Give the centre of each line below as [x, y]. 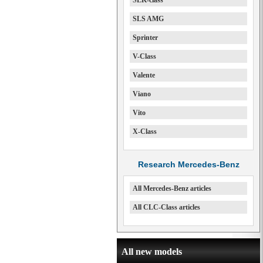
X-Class [145, 131]
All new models [152, 252]
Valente [144, 75]
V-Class [144, 56]
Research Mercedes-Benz [188, 164]
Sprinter [145, 38]
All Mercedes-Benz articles [172, 188]
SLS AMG [148, 19]
